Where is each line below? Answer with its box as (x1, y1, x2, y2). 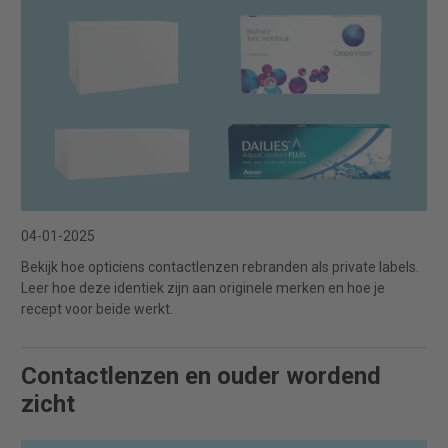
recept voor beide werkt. (21, 301, 173, 317)
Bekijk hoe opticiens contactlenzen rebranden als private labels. (21, 259, 419, 275)
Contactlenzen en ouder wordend (21, 362, 381, 390)
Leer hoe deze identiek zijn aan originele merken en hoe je (21, 280, 385, 296)
